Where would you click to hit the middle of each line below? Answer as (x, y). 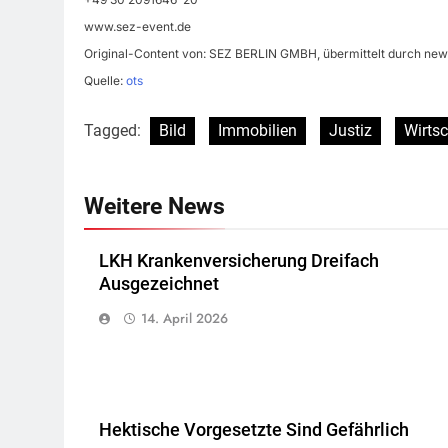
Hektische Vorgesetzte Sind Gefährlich (254, 429)
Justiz (350, 130)
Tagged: (114, 130)
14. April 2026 (184, 318)
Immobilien (257, 130)
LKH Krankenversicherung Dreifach (239, 260)
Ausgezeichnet (159, 283)
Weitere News (154, 205)
